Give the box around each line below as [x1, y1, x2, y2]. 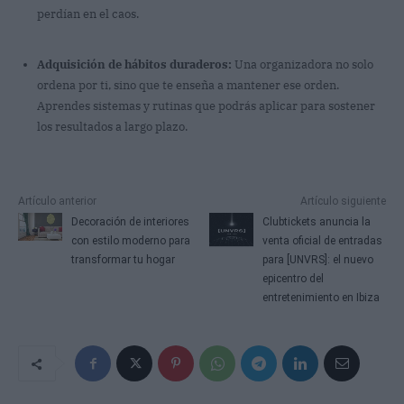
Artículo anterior [18, 194, 96, 207]
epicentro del [262, 271, 325, 285]
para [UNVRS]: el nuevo [262, 252, 374, 266]
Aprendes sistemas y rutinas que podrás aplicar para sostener [37, 97, 375, 114]
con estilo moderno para [70, 234, 190, 247]
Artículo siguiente [299, 194, 386, 207]
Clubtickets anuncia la [262, 215, 372, 228]
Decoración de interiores [70, 215, 189, 228]
